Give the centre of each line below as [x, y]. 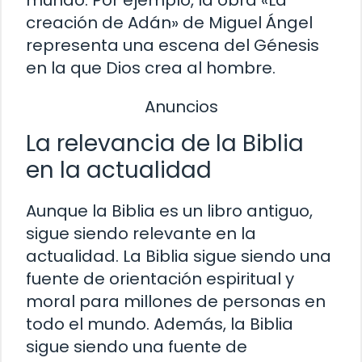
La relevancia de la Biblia [165, 144]
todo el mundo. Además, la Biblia [160, 324]
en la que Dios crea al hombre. [151, 67]
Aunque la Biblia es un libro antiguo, [169, 211]
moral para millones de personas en [176, 302]
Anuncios [181, 106]
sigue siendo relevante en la [141, 234]
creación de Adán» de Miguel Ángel [169, 22]
